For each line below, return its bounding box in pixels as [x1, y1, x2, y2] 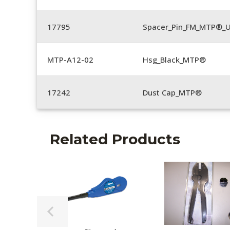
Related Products [50, 130, 180, 148]
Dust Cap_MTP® [143, 87, 202, 98]
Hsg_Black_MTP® [143, 54, 206, 65]
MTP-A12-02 [47, 54, 93, 65]
